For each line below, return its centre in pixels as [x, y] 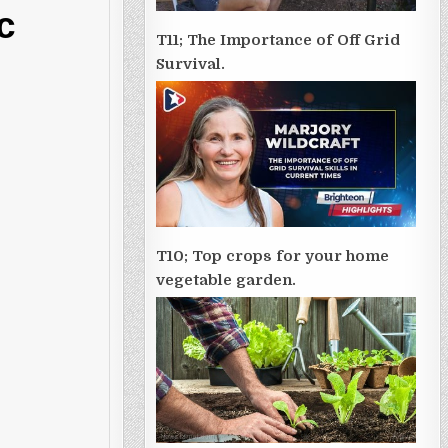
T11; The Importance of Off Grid [277, 39]
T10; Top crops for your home [272, 255]
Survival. [190, 63]
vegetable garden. [225, 279]
